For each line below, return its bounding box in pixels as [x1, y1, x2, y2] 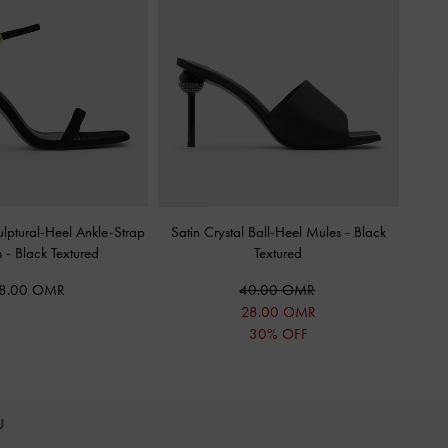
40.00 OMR [239, 281, 316, 299]
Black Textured [15, 244, 100, 262]
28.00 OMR [240, 303, 316, 321]
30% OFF [248, 325, 308, 343]
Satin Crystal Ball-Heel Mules [170, 223, 345, 241]
